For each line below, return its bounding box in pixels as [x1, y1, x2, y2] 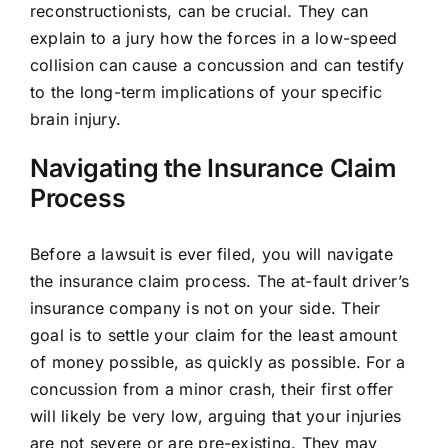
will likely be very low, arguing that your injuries [29, 405, 402, 426]
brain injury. [29, 109, 122, 130]
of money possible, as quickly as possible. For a [29, 351, 406, 372]
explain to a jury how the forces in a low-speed [29, 28, 398, 49]
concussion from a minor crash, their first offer [29, 378, 394, 399]
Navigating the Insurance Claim [29, 153, 397, 184]
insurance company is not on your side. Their [29, 297, 381, 318]
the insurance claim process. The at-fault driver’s [29, 270, 409, 291]
